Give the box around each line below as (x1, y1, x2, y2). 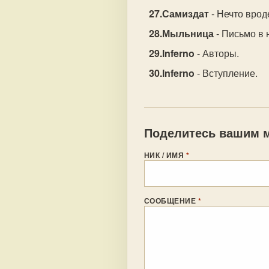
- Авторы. (195, 46, 240, 60)
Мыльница (162, 26, 214, 40)
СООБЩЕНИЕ (144, 195, 198, 206)
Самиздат (162, 7, 210, 20)
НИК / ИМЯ (144, 150, 186, 160)
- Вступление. (195, 66, 258, 80)
